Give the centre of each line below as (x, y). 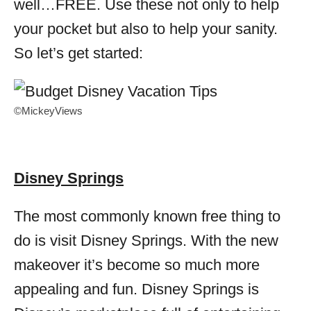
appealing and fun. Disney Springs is (136, 289)
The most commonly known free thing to (147, 216)
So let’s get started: (78, 53)
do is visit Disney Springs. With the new (146, 241)
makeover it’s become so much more (137, 265)
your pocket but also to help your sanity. (146, 29)
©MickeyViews (48, 111)
